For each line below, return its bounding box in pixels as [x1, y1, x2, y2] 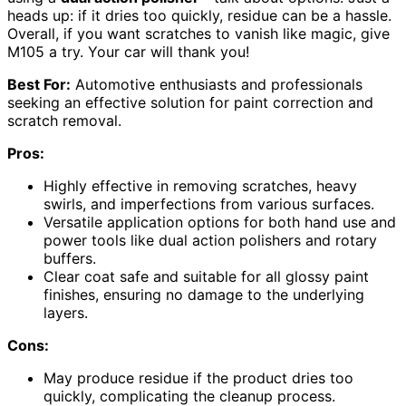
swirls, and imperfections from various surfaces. [43, 195, 374, 214]
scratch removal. [7, 111, 121, 130]
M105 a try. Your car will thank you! [7, 43, 249, 62]
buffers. [43, 249, 96, 268]
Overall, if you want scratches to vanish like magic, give [7, 24, 390, 43]
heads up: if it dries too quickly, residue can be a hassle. [7, 6, 391, 25]
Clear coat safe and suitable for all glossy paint [43, 267, 369, 286]
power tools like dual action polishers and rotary [43, 231, 377, 250]
